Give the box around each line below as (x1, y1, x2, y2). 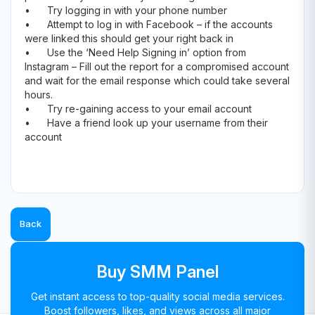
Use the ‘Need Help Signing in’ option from (47, 46, 246, 59)
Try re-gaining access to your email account (47, 103, 252, 115)
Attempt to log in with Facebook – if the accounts (47, 18, 273, 31)
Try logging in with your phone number (47, 4, 227, 17)
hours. (25, 89, 53, 101)
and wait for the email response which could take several (25, 75, 290, 87)
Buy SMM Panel (96, 262, 219, 283)
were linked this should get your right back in (25, 32, 233, 45)
